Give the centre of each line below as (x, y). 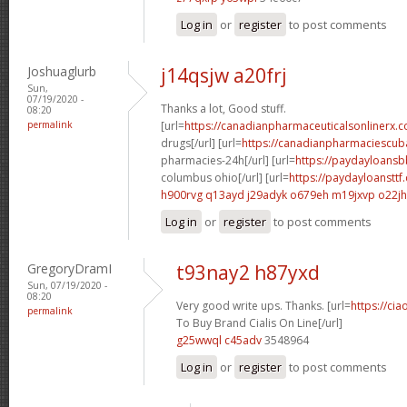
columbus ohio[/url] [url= (225, 177)
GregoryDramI (69, 268)
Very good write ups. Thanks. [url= (263, 305)
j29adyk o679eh (288, 194)
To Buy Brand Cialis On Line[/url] (259, 323)
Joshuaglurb (62, 71)
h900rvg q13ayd (203, 194)
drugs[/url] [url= (201, 143)
